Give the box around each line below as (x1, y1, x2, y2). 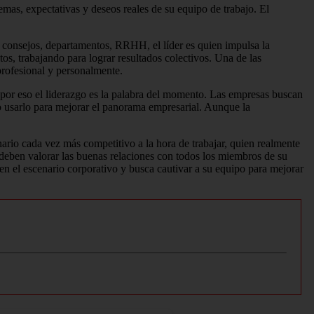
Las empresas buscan (210, 88, 303, 101)
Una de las (214, 52, 261, 64)
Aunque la (204, 101, 250, 114)
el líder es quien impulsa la (153, 39, 270, 52)
